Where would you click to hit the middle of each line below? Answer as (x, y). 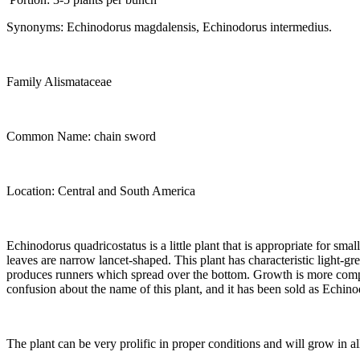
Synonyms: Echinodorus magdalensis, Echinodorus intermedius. (169, 27)
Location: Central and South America (101, 190)
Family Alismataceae (59, 81)
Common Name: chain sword (81, 136)
